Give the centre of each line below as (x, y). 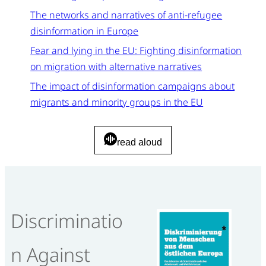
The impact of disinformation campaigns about (133, 86)
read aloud (140, 142)
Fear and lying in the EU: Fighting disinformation (136, 51)
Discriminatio (67, 220)
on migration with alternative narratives (116, 67)
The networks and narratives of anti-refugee (126, 15)
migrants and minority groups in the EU (117, 102)
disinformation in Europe (85, 31)
